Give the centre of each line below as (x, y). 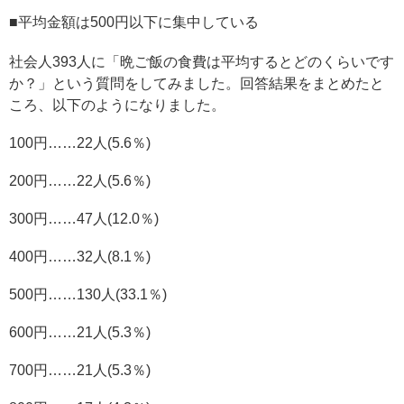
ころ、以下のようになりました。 (117, 106)
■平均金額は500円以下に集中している (134, 23)
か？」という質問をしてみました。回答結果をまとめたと (197, 84)
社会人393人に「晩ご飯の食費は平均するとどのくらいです (202, 62)
